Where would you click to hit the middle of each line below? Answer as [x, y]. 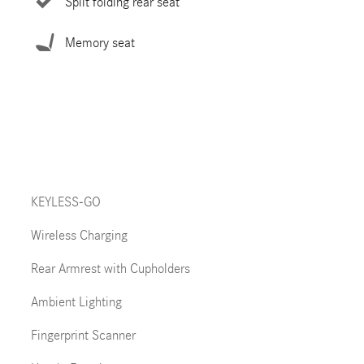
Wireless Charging [79, 235]
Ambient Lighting [76, 302]
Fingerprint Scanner [83, 335]
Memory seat [100, 42]
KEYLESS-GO [65, 202]
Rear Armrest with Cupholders [110, 269]
